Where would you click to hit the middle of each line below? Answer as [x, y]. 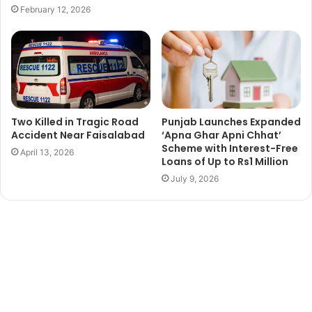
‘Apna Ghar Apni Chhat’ [221, 135]
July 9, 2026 [195, 179]
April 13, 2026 [47, 153]
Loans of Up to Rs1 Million [225, 162]
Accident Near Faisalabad [78, 135]
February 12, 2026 [55, 9]
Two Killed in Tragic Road [75, 122]
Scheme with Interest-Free [230, 149]
